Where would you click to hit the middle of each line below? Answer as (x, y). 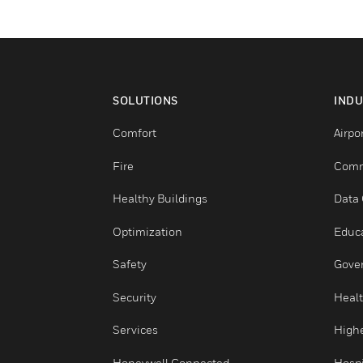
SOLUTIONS (161, 152)
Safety (144, 334)
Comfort (149, 188)
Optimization (164, 298)
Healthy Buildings (178, 261)
